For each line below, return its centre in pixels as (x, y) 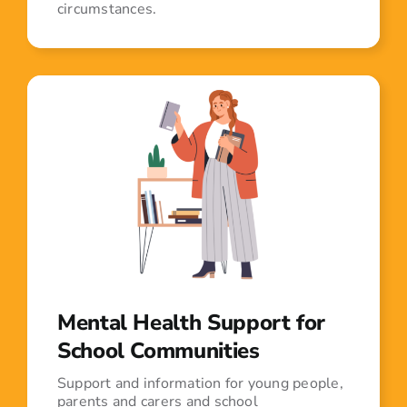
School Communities (158, 351)
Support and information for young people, (200, 384)
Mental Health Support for (191, 323)
